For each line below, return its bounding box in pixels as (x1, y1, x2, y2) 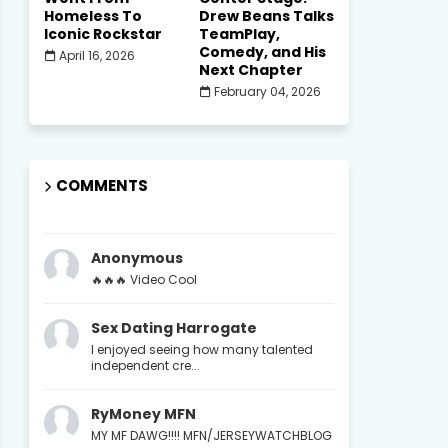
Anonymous (90, 248, 183, 268)
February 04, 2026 (213, 83, 321, 100)
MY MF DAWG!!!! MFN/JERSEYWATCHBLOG (90, 427, 332, 444)
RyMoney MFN (90, 404, 196, 424)
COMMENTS (55, 175, 148, 196)
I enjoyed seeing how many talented (90, 341, 313, 358)
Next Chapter (198, 60, 303, 80)
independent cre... (90, 357, 200, 374)
